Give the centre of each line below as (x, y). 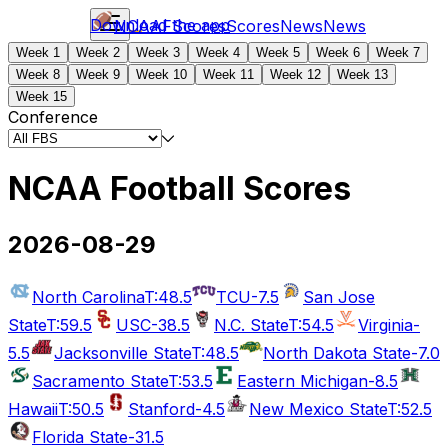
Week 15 (41, 96)
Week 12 (295, 74)
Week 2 (98, 52)
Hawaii (33, 408)
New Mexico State (318, 408)
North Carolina (88, 296)
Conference (53, 117)
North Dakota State (337, 352)
